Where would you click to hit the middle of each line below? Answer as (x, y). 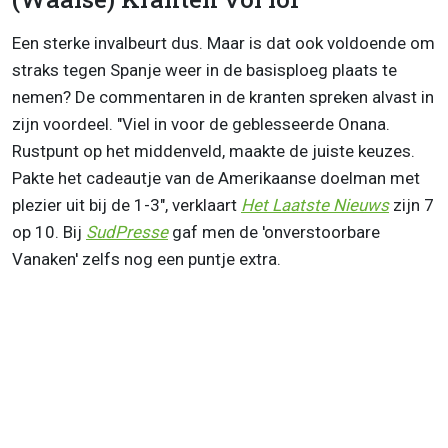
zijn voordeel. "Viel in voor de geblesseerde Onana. (201, 124)
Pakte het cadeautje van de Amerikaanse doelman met (216, 178)
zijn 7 (411, 205)
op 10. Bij (49, 232)
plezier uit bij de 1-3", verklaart (126, 205)
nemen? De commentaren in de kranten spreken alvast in (223, 97)
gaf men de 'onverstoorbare (274, 232)
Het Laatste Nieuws (315, 205)
